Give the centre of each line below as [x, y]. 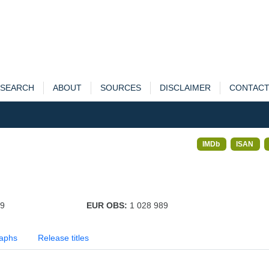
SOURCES [120, 88]
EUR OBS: [108, 205]
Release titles [63, 238]
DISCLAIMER [185, 88]
